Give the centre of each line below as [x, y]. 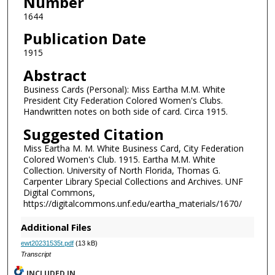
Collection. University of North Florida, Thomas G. [122, 170]
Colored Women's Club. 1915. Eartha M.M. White [119, 159]
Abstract [55, 75]
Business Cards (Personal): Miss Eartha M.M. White [124, 89]
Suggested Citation [93, 134]
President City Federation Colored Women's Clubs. [123, 100]
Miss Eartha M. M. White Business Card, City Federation [133, 148]
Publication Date [84, 39]
